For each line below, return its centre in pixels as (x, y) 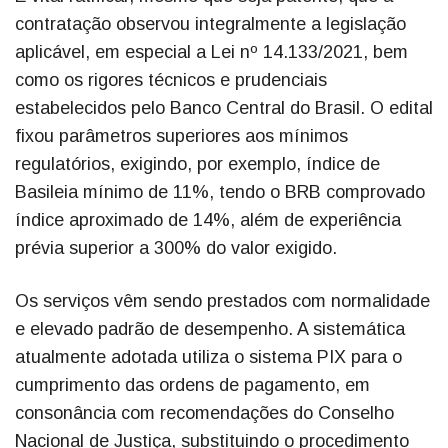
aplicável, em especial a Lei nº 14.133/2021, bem (211, 52)
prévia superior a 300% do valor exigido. (176, 248)
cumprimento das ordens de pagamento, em (192, 385)
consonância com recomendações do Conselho (204, 413)
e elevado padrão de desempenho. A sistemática (210, 329)
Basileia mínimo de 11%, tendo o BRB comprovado (220, 192)
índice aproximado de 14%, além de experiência (208, 220)
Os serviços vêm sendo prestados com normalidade (222, 301)
